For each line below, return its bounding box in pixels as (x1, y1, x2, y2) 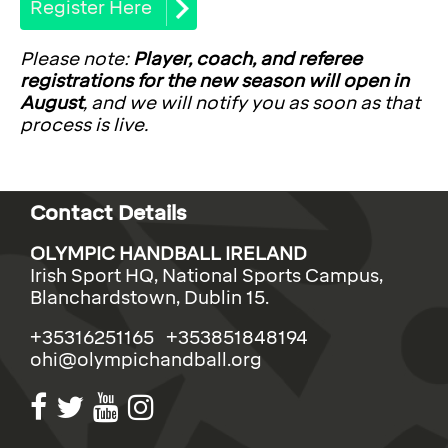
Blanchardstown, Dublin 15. (30, 287, 269, 310)
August (20, 92, 83, 115)
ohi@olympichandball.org (30, 349, 262, 372)
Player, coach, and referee (133, 48, 362, 71)
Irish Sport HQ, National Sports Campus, (30, 265, 383, 288)
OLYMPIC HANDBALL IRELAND (30, 243, 307, 266)
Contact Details (30, 201, 187, 226)
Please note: (20, 48, 133, 71)
